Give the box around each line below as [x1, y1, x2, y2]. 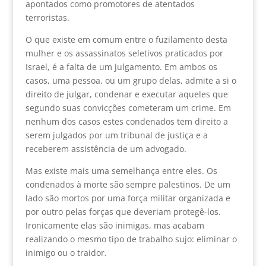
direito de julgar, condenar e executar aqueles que [25, 88, 228, 100]
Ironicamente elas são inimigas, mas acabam [25, 219, 204, 231]
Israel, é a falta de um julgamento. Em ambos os [25, 61, 217, 72]
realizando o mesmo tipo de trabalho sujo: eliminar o [25, 233, 237, 245]
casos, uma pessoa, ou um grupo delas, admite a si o [25, 74, 236, 86]
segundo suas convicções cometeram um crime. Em [25, 102, 231, 113]
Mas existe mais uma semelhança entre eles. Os [25, 164, 217, 176]
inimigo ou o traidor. [25, 246, 107, 258]
